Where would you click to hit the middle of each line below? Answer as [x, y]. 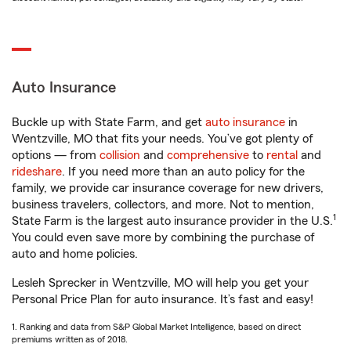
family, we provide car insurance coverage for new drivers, [168, 188]
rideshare [37, 172]
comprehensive [208, 156]
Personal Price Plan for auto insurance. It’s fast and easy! [163, 300]
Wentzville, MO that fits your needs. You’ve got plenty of [163, 139]
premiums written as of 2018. [70, 340]
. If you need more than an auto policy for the [183, 172]
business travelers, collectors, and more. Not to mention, [163, 205]
